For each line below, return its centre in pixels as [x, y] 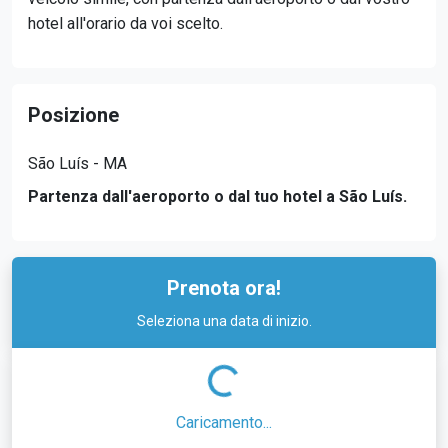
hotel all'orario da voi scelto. [125, 24]
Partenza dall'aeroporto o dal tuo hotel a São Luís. [217, 196]
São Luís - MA [77, 163]
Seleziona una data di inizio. [224, 320]
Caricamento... [224, 423]
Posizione [73, 114]
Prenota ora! [224, 287]
